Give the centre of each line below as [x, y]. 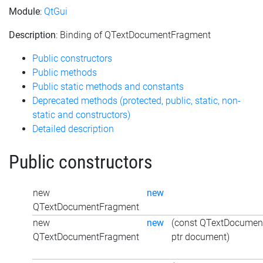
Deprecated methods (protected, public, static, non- [136, 100]
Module [24, 11]
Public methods [65, 72]
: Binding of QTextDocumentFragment [133, 35]
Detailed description [73, 129]
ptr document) [200, 237]
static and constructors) [81, 114]
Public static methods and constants [108, 86]
